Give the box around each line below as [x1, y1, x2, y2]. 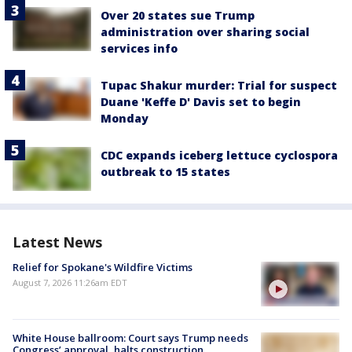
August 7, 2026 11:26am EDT [13, 277, 127, 289]
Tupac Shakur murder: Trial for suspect [101, 78, 337, 93]
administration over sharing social [101, 24, 310, 39]
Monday [101, 111, 148, 126]
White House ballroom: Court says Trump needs [13, 330, 248, 345]
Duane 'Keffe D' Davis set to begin [101, 94, 301, 109]
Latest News [13, 233, 102, 252]
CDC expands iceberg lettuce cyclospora [101, 148, 338, 163]
